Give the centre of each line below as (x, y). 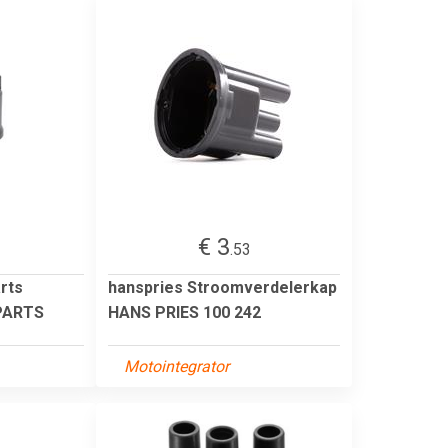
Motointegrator (176, 366)
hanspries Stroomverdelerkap (222, 287)
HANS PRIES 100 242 (184, 312)
